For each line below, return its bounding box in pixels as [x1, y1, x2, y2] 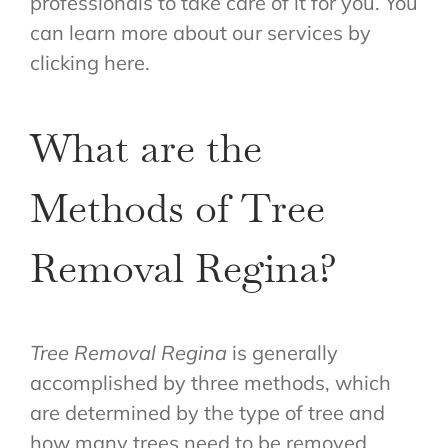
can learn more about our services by [29, 20, 371, 46]
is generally [226, 340, 338, 366]
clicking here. [29, 50, 150, 76]
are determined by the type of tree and [29, 400, 385, 426]
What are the [29, 122, 262, 175]
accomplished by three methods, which [29, 370, 391, 396]
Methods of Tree [29, 182, 325, 235]
